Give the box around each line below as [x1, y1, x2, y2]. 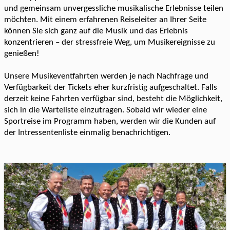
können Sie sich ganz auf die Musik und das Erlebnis [4, 27, 188, 35]
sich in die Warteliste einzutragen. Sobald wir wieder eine [4, 106, 207, 114]
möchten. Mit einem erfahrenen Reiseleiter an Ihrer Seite [4, 15, 206, 24]
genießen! [4, 49, 40, 58]
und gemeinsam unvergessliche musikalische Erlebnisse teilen [4, 4, 223, 13]
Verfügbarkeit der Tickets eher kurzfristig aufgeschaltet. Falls [4, 83, 217, 92]
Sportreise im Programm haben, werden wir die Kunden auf [4, 117, 216, 126]
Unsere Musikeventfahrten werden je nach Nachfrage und [4, 72, 208, 81]
